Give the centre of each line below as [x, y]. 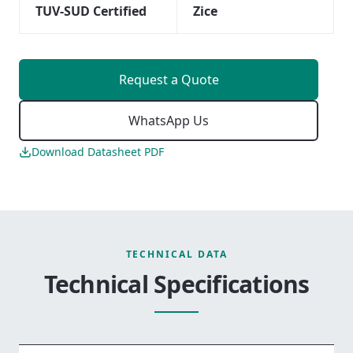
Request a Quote [169, 79]
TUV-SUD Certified [91, 11]
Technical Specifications [176, 284]
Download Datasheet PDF [98, 151]
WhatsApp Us [169, 120]
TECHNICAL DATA [176, 254]
